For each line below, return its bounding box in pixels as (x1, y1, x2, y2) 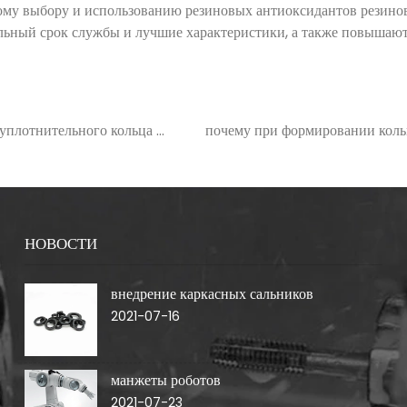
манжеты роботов (111, 370, 222, 391)
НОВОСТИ (25, 233, 98, 254)
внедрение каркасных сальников (111, 283, 314, 304)
